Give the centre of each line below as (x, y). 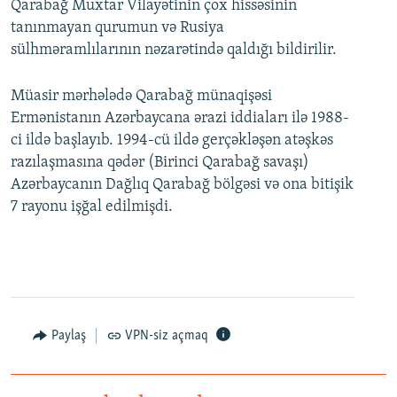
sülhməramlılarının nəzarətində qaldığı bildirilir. (174, 50)
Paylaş (68, 336)
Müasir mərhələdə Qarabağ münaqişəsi (141, 96)
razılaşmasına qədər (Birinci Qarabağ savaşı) (160, 163)
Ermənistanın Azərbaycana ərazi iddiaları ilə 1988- (180, 118)
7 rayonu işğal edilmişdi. (92, 207)
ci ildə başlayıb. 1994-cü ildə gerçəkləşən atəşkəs (172, 140)
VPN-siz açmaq (167, 336)
